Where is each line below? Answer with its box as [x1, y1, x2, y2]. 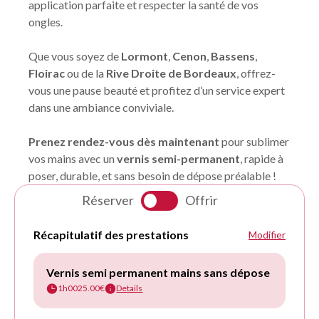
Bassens [211, 49, 255, 63]
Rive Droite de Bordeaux [106, 66, 236, 80]
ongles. [28, 15, 65, 28]
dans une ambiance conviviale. [28, 100, 176, 114]
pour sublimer [219, 135, 289, 148]
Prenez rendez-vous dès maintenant [28, 135, 219, 148]
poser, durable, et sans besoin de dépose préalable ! [28, 169, 278, 182]
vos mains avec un [28, 152, 117, 165]
